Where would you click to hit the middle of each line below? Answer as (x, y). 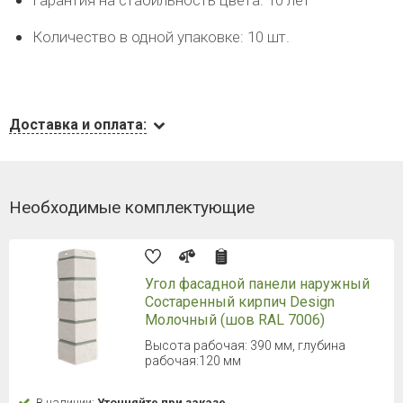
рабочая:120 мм (193, 361)
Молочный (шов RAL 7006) (235, 320)
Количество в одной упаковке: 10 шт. (161, 37)
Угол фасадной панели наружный (257, 284)
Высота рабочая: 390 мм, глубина (245, 345)
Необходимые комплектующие (132, 207)
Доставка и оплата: (78, 125)
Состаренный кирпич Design (240, 302)
